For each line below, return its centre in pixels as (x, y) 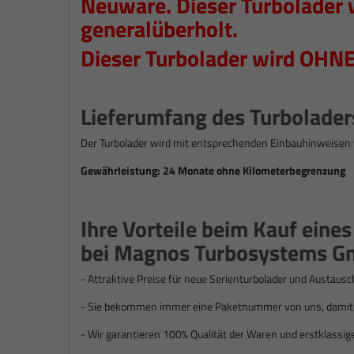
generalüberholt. (159, 28)
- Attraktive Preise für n (136, 278)
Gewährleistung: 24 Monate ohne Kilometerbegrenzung (213, 170)
